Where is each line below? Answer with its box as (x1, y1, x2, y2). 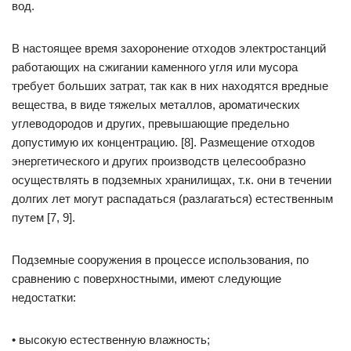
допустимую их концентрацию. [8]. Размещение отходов (12, 136, 315, 149)
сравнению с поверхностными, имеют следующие (12, 272, 281, 285)
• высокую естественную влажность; (12, 333, 210, 346)
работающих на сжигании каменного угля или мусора (12, 60, 298, 74)
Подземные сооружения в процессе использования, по (12, 253, 309, 266)
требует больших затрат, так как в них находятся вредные (12, 79, 328, 92)
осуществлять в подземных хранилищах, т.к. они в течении (12, 173, 331, 186)
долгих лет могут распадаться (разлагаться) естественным (12, 192, 333, 205)
